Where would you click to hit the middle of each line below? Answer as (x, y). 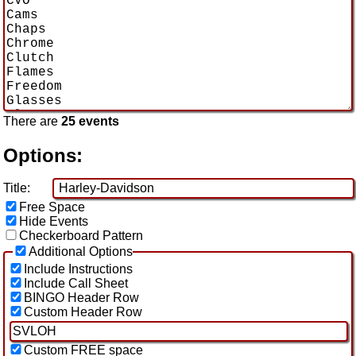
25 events (90, 121)
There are (32, 121)
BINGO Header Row (81, 297)
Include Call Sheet (76, 283)
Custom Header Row (83, 311)
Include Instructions (78, 269)
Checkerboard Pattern (81, 235)
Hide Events (54, 221)
